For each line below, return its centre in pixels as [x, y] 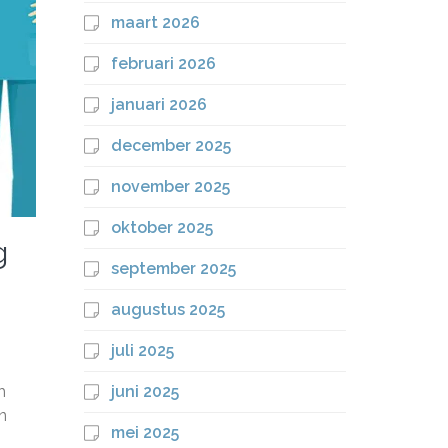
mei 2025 [144, 432]
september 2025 [173, 268]
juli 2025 [142, 350]
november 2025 [170, 186]
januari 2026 [158, 104]
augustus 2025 [167, 309]
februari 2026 [163, 63]
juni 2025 [144, 391]
